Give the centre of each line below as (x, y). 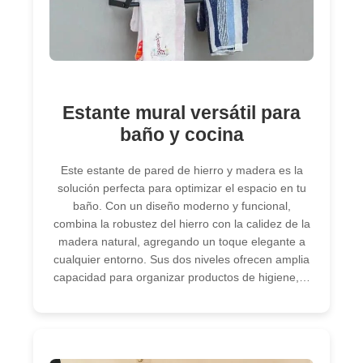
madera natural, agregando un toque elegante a (181, 242)
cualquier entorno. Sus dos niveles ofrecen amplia (181, 260)
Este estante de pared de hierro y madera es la (181, 171)
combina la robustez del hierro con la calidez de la (181, 224)
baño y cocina (181, 134)
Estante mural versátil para (181, 112)
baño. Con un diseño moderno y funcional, (181, 206)
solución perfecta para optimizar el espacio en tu (181, 188)
